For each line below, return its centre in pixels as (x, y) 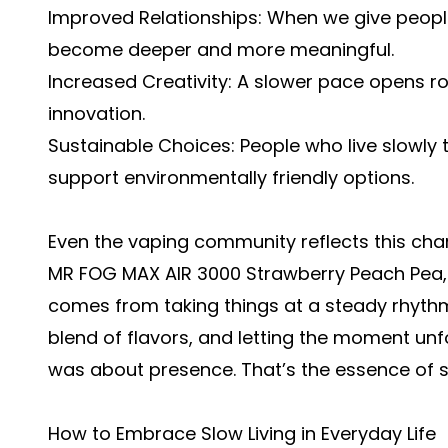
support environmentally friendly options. (231, 177)
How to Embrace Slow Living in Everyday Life (242, 433)
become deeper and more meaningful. (221, 49)
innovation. (96, 113)
